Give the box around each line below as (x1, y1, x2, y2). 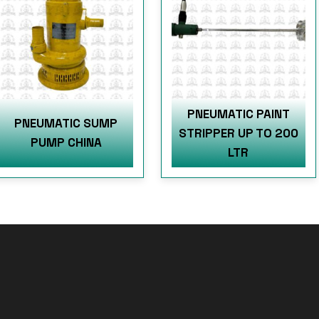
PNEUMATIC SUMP (14, 115, 118, 132)
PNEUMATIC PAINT (187, 105, 290, 122)
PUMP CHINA (30, 135, 102, 151)
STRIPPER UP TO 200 (178, 125, 298, 141)
